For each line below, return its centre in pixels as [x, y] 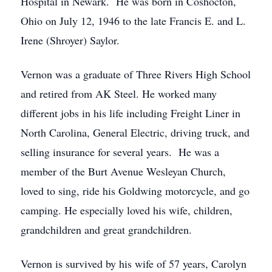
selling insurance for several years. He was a [120, 152]
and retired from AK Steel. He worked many [119, 93]
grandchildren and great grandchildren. [106, 229]
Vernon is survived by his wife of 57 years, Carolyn [134, 263]
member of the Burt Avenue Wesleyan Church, [123, 171]
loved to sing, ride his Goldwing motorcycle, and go [135, 191]
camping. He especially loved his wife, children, [127, 210]
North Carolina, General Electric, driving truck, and [135, 132]
